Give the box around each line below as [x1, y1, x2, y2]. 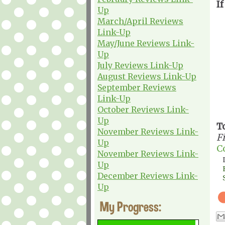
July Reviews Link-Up [97, 60, 183, 70]
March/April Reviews [97, 16, 183, 26]
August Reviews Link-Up [97, 71, 196, 81]
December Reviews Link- [97, 170, 198, 181]
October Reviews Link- [97, 104, 189, 115]
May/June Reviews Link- [97, 38, 194, 48]
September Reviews [97, 82, 176, 92]
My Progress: [100, 198, 161, 215]
